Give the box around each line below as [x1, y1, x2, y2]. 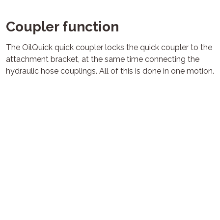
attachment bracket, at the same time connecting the [6, 54, 199, 64]
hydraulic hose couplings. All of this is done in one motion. [6, 66, 214, 76]
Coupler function [6, 18, 119, 35]
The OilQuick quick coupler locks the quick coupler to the [6, 42, 212, 52]
